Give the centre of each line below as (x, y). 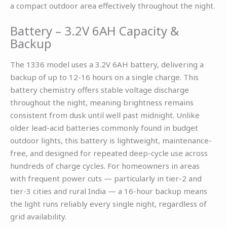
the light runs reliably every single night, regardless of (108, 204)
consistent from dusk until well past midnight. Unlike (105, 115)
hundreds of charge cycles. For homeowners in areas (105, 166)
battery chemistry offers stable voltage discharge (100, 90)
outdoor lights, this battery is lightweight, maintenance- (111, 141)
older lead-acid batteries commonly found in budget (104, 128)
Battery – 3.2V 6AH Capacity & (94, 31)
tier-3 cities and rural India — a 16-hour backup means (109, 191)
